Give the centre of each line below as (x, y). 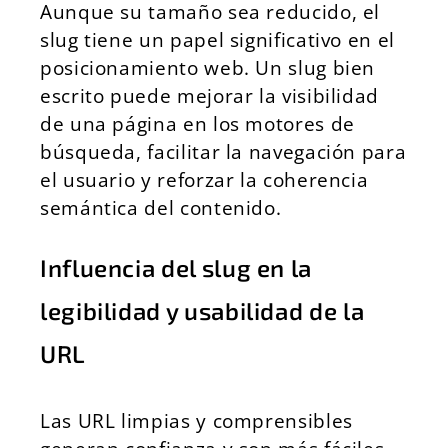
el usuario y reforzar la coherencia (204, 179)
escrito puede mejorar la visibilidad (210, 95)
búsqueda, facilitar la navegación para (223, 151)
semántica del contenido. (161, 207)
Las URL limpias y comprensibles (196, 420)
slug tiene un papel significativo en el (217, 39)
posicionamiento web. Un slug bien (208, 67)
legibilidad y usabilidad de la (202, 310)
